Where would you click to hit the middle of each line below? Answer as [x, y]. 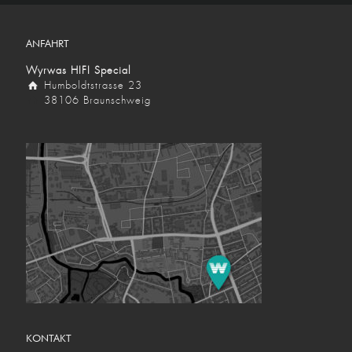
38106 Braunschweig [96, 100]
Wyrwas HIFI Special [79, 70]
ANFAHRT [48, 43]
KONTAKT [49, 338]
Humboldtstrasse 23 [92, 85]
